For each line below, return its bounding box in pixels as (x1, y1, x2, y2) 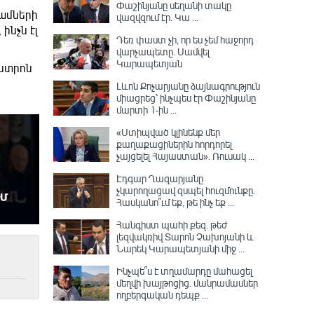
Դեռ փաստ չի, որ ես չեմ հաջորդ (116, 33, 254, 46)
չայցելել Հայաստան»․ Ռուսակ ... (116, 149, 254, 163)
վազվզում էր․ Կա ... (116, 11, 198, 24)
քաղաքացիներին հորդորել (116, 137, 232, 151)
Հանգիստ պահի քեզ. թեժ (116, 218, 227, 231)
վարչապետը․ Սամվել (116, 45, 210, 58)
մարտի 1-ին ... (116, 103, 177, 116)
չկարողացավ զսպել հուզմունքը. (116, 184, 255, 197)
